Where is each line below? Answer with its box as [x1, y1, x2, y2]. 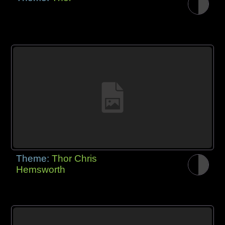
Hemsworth [16, 164, 66, 175]
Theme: [16, 153, 52, 164]
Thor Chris [52, 153, 97, 164]
